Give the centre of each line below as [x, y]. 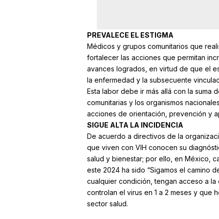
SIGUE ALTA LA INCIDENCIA [135, 125]
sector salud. [107, 203]
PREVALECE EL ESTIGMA [130, 35]
